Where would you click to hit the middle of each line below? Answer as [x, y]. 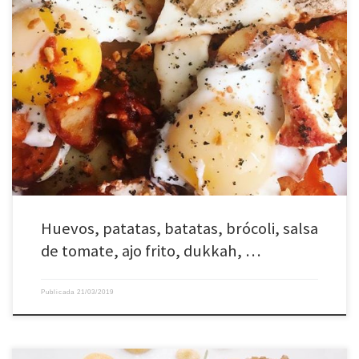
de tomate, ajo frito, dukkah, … [151, 251]
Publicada [58, 292]
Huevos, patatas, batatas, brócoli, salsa [179, 229]
